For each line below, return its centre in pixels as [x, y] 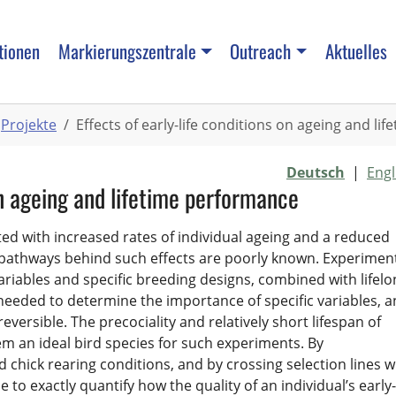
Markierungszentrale [127, 51]
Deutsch [316, 172]
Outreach [261, 51]
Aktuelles [356, 51]
